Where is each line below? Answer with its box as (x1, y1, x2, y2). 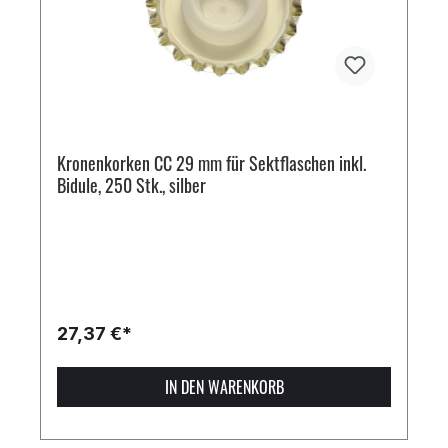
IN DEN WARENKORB (164, 375, 284, 400)
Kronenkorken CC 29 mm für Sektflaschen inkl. (57, 150, 366, 177)
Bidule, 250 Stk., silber (57, 172, 206, 199)
